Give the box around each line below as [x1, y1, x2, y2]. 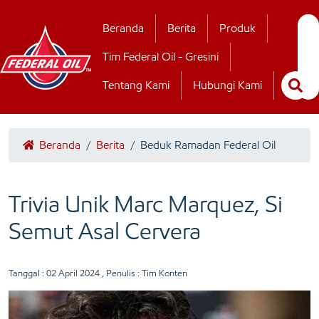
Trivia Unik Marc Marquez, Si [9, 190, 283, 219]
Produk [219, 21, 256, 35]
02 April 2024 [46, 268, 100, 278]
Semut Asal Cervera [9, 217, 201, 246]
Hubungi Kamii [79, 21, 150, 35]
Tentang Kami [103, 78, 169, 92]
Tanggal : [9, 268, 46, 278]
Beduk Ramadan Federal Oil [140, 138, 276, 152]
